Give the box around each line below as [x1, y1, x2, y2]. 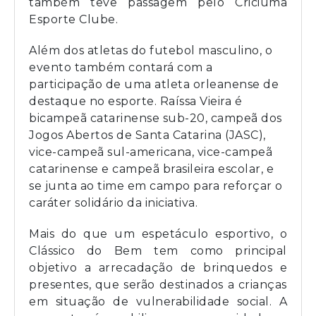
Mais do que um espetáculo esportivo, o [29, 227, 287, 241]
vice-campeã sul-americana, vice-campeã [29, 145, 272, 159]
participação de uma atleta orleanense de [29, 78, 279, 92]
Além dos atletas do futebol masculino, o [29, 44, 272, 58]
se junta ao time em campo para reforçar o [29, 179, 283, 193]
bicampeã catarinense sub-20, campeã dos [29, 111, 282, 126]
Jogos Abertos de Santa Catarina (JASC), [29, 128, 266, 142]
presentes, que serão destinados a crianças [29, 278, 287, 292]
